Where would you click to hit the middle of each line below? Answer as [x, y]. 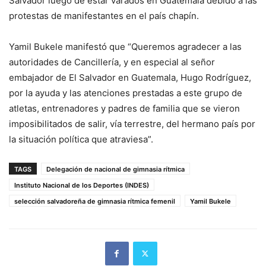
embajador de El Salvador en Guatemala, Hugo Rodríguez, [130, 77]
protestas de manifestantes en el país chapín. [104, 15]
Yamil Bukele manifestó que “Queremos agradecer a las [125, 46]
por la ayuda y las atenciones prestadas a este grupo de [126, 93]
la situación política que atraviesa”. [81, 139]
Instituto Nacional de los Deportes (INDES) [82, 185]
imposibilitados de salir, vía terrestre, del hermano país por [132, 123]
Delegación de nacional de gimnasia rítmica [115, 169]
